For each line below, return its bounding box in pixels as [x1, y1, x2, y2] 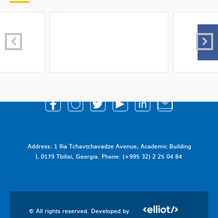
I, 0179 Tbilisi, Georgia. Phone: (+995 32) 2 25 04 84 [36, 154, 182, 161]
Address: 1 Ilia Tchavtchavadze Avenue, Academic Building [27, 144, 191, 150]
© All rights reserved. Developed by [28, 209, 131, 215]
